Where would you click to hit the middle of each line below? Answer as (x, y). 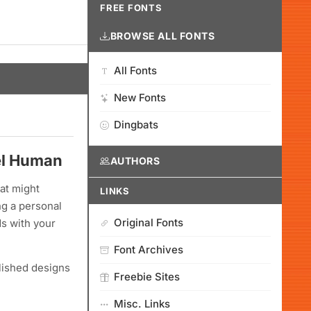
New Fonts (140, 98)
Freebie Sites (147, 277)
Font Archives (149, 250)
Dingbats (136, 125)
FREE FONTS (131, 8)
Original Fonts (149, 222)
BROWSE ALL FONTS (162, 36)
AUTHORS (135, 161)
